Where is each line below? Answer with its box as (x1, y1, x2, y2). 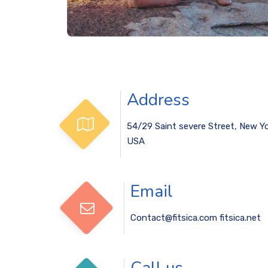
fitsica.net (217, 212, 261, 223)
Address (126, 88, 190, 111)
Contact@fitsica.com (130, 212, 217, 223)
